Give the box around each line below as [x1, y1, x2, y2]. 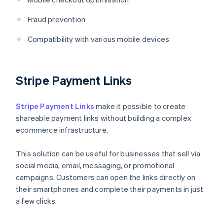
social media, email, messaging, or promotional [16, 160, 175, 171]
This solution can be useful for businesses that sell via [16, 148, 201, 159]
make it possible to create [94, 101, 186, 111]
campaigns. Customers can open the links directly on [16, 172, 196, 183]
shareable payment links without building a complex [16, 113, 192, 123]
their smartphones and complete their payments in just [16, 184, 204, 194]
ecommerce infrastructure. [16, 125, 108, 135]
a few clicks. [16, 196, 57, 206]
